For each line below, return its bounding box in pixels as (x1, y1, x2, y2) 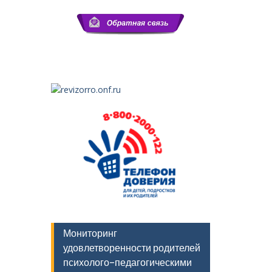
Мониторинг (63, 226, 117, 239)
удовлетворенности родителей (63, 241, 200, 254)
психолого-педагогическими (63, 256, 192, 268)
